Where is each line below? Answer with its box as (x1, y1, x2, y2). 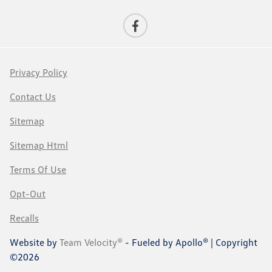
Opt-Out (10, 188, 46, 200)
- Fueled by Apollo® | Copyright (123, 236, 257, 249)
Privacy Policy (10, 66, 67, 79)
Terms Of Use (10, 163, 66, 176)
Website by (10, 236, 59, 249)
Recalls (10, 212, 39, 225)
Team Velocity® (59, 236, 123, 249)
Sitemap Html (10, 139, 68, 152)
